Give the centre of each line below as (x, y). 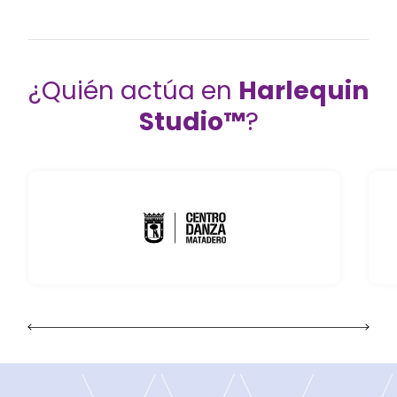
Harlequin (304, 90)
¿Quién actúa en (133, 90)
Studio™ (192, 121)
